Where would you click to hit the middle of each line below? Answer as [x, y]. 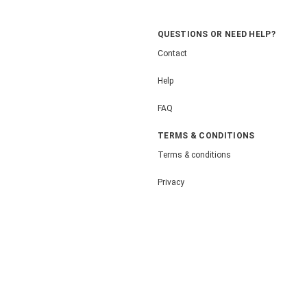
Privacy [171, 182]
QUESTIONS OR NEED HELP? [217, 35]
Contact [172, 53]
